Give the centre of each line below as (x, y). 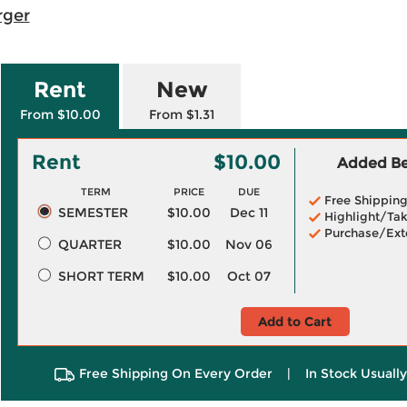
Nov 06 (249, 244)
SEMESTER (93, 213)
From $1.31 (182, 114)
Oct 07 (249, 276)
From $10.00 (60, 114)
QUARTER (89, 244)
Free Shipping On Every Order (175, 373)
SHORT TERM (101, 276)
